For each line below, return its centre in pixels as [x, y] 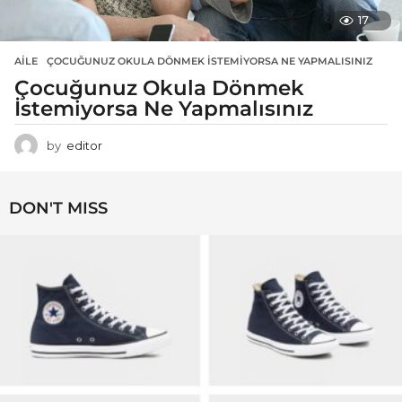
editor [84, 146]
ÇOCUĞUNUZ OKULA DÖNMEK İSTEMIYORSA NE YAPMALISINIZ [210, 61]
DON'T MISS [58, 209]
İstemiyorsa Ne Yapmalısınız [164, 108]
